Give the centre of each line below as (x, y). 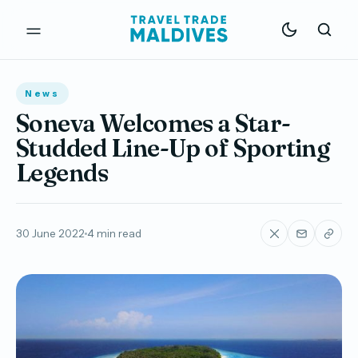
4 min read (114, 233)
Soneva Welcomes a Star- (153, 123)
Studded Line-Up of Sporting (173, 148)
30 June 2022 (50, 233)
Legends (62, 173)
